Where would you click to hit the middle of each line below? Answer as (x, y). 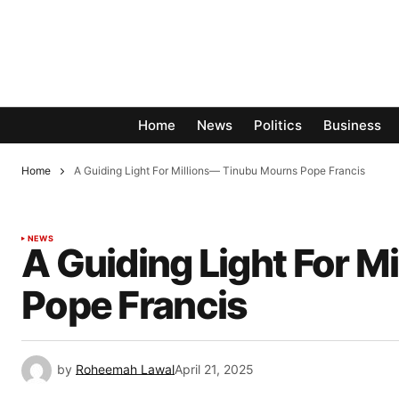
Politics (278, 126)
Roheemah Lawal (125, 370)
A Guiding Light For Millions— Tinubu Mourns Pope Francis (220, 171)
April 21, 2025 (214, 370)
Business (352, 126)
